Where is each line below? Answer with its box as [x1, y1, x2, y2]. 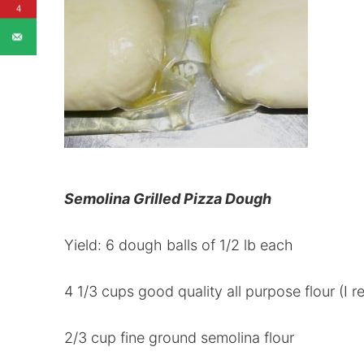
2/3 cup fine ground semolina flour [63, 328, 294, 346]
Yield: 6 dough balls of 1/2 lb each [63, 236, 293, 253]
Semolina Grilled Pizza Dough [63, 189, 271, 207]
